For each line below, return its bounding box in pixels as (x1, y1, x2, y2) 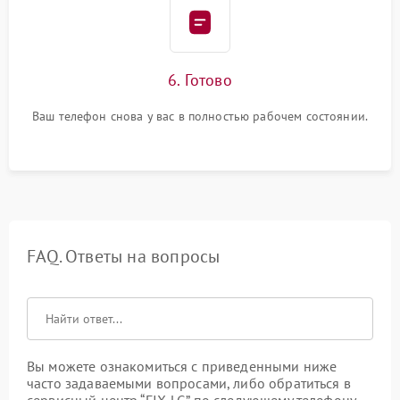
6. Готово (168, 70, 232, 90)
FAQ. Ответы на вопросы (27, 245, 221, 268)
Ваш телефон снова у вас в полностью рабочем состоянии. (31, 108, 369, 124)
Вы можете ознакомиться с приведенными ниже (27, 357, 337, 375)
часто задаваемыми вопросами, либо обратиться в (27, 374, 351, 392)
